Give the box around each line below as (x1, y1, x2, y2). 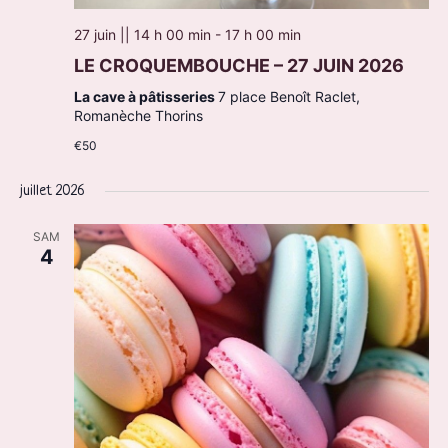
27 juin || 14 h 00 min (73, 26, 211, 44)
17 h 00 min (224, 26, 301, 44)
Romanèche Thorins (73, 107, 203, 125)
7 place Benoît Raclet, (217, 88, 360, 106)
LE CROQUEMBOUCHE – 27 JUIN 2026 (73, 55, 404, 77)
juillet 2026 (19, 183, 85, 201)
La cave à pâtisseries (73, 88, 218, 106)
